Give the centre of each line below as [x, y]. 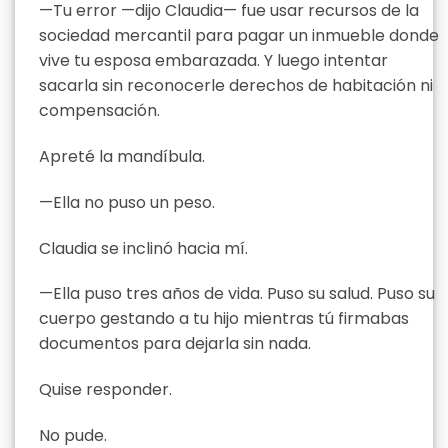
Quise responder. [105, 390]
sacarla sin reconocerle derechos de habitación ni [236, 86]
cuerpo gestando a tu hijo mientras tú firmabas [224, 319]
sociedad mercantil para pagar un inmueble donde [239, 36]
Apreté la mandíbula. [122, 156]
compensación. [99, 111]
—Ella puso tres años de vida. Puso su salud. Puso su [237, 294]
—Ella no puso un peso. [127, 202]
